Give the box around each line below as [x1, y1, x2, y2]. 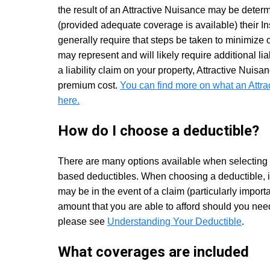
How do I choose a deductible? [58, 122, 259, 139]
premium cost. [58, 80, 120, 91]
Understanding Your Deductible [107, 216, 242, 227]
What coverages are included [58, 243, 249, 260]
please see [58, 216, 107, 227]
